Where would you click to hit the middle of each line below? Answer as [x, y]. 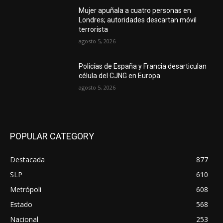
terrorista [94, 30]
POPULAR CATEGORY [52, 136]
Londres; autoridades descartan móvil [138, 20]
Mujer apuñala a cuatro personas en [135, 11]
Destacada [27, 159]
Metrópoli [26, 189]
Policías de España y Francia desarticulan [143, 66]
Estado [21, 204]
